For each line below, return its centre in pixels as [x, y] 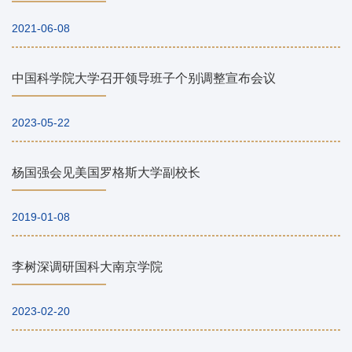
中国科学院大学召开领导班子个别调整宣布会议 [144, 79]
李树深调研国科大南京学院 [87, 267]
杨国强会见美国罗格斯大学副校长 [106, 173]
